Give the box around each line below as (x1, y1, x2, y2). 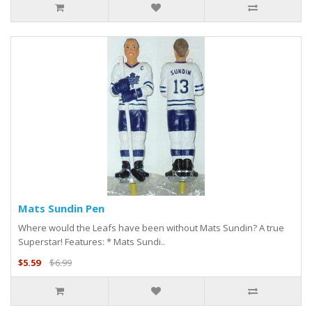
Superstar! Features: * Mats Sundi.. (18, 235, 165, 249)
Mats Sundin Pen (18, 201, 104, 216)
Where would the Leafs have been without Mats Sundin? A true (18, 221, 284, 235)
